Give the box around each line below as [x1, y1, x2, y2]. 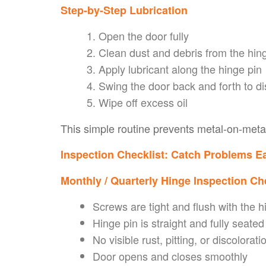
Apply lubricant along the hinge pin [99, 61, 262, 77]
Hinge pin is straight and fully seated [93, 214, 264, 230]
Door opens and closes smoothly [93, 248, 248, 264]
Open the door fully [99, 27, 189, 43]
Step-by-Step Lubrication [61, 2, 188, 18]
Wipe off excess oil [99, 94, 188, 110]
